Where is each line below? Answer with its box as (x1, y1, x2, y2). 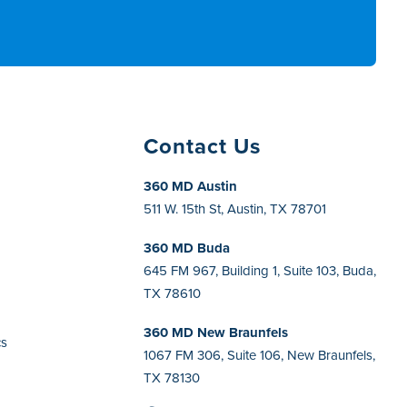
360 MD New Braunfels (144, 322, 289, 342)
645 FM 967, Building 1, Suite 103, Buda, (144, 260, 377, 281)
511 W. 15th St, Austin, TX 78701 (144, 198, 327, 219)
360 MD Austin (144, 175, 238, 196)
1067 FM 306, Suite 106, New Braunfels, (144, 344, 376, 365)
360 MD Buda (144, 237, 231, 258)
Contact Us (144, 129, 262, 163)
